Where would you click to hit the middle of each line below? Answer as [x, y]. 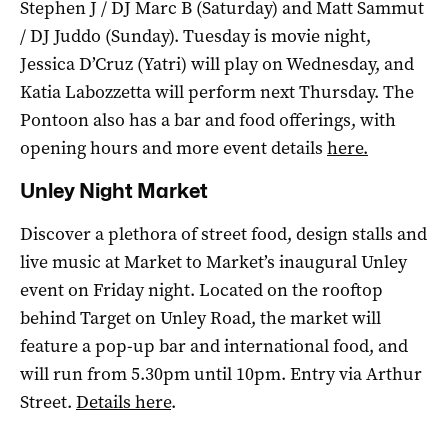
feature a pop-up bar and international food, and [214, 345]
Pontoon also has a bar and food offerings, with [208, 119]
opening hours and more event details [173, 147]
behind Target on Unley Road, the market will [200, 317]
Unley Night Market [114, 190]
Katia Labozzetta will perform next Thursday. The [217, 91]
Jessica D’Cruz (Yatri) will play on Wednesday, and [217, 63]
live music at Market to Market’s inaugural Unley [213, 261]
